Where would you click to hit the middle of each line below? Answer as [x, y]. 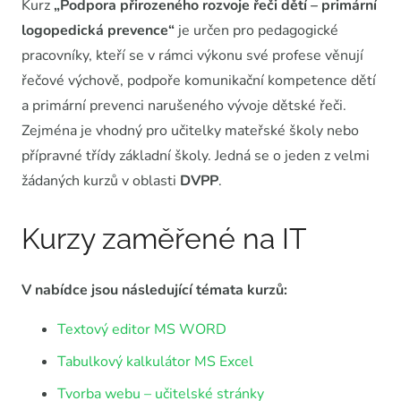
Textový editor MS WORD [142, 329]
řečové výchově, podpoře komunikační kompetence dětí [199, 80]
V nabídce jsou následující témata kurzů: [154, 290]
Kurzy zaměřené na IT [164, 238]
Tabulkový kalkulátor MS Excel [155, 361]
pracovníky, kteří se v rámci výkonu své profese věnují [192, 55]
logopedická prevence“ [98, 30]
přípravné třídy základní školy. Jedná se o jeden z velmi [196, 155]
